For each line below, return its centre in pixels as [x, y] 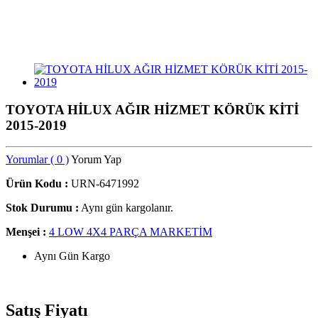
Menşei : [26, 232]
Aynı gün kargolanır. [127, 208]
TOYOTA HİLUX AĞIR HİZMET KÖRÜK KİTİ [152, 109]
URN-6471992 [104, 184]
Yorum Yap [96, 160]
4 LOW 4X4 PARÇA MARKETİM [131, 232]
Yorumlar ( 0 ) [37, 160]
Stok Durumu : [42, 208]
